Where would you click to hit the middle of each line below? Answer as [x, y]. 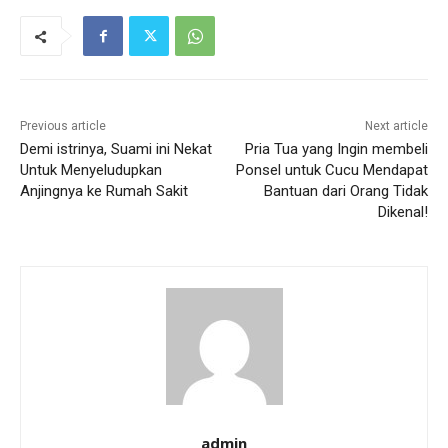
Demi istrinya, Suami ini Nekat [116, 149]
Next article [396, 126]
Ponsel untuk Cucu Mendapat [331, 170]
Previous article [63, 126]
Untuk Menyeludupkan [91, 170]
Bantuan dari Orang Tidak [345, 191]
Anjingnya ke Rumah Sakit [104, 191]
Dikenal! [402, 212]
